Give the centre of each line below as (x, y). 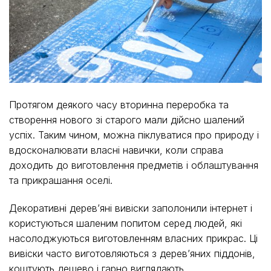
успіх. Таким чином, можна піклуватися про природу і (134, 135)
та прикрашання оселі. (61, 181)
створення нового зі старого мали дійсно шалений (127, 120)
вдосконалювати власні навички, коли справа (116, 150)
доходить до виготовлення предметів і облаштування (134, 165)
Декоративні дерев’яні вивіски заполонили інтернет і (131, 208)
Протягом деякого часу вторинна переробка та (119, 105)
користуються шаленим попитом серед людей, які (126, 224)
